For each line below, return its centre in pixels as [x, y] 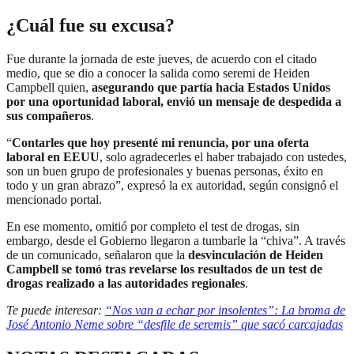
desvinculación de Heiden [254, 254]
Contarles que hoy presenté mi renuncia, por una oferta [160, 142]
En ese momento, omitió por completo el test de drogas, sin [153, 226]
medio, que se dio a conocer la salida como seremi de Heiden [158, 73]
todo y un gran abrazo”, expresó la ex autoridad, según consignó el [172, 185]
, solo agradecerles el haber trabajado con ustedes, [223, 156]
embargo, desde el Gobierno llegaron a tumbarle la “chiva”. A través [176, 240]
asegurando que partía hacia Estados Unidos [211, 87]
